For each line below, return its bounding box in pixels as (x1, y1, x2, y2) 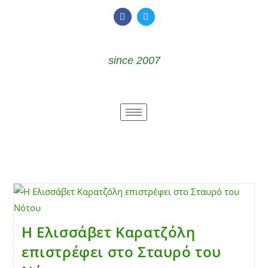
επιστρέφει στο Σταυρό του (21, 241, 221, 261)
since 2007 (108, 54, 160, 66)
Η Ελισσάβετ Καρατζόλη (21, 221, 196, 242)
